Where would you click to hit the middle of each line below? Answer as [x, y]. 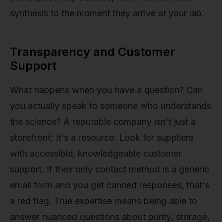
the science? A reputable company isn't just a [103, 121]
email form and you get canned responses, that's [110, 185]
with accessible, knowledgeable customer [96, 153]
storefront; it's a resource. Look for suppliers [102, 137]
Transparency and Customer [92, 52]
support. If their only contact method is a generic [110, 169]
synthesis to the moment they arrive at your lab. [107, 13]
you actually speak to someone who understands [111, 106]
